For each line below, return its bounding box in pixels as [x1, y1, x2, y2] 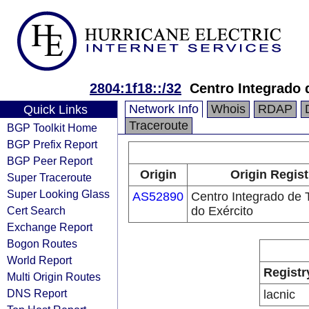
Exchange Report [7, 221, 92, 233]
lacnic [263, 288, 295, 301]
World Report [7, 254, 72, 266]
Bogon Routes [7, 237, 77, 250]
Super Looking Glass [7, 188, 110, 200]
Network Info [129, 102, 199, 116]
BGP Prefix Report [7, 138, 97, 150]
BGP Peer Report [7, 154, 92, 167]
